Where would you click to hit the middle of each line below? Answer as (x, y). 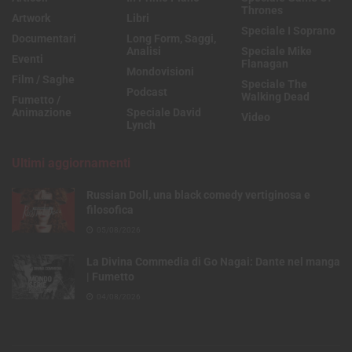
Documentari (44, 38)
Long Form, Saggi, (171, 38)
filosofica (110, 209)
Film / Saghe (43, 79)
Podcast (147, 92)
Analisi (144, 51)
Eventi (27, 59)
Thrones (262, 10)
